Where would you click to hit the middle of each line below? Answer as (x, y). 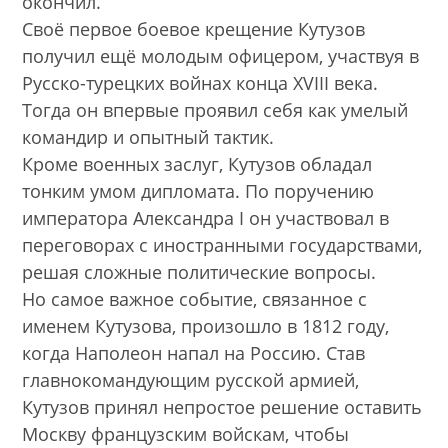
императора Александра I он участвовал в (206, 218)
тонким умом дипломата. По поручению (198, 191)
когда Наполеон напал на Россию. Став (194, 353)
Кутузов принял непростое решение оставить (222, 407)
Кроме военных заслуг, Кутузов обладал (197, 164)
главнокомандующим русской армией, (191, 380)
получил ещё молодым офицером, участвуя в (221, 56)
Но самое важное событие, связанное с (195, 299)
